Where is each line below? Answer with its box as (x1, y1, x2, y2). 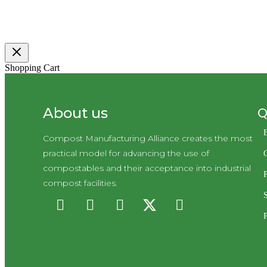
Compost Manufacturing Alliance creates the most (43, 133, 253, 144)
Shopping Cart (5, 63, 60, 73)
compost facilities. (43, 178, 117, 189)
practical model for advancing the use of (43, 148, 209, 159)
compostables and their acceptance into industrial (43, 163, 251, 174)
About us (43, 104, 108, 122)
